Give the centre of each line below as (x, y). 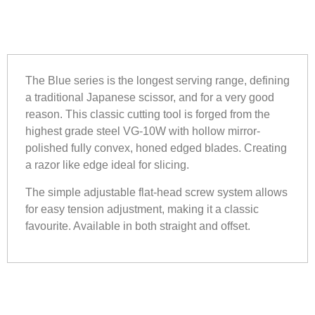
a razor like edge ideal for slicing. (107, 165)
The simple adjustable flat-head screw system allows (156, 192)
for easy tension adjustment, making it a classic (142, 209)
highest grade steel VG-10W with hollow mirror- (143, 131)
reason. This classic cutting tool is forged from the (148, 115)
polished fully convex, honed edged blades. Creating (156, 148)
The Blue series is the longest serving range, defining (157, 81)
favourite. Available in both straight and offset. (138, 226)
